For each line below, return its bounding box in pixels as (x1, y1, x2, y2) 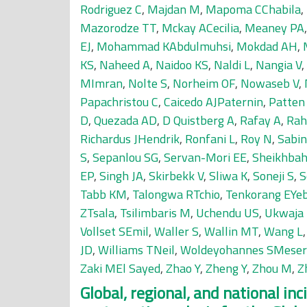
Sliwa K (209, 167, 247, 185)
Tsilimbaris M (120, 204, 191, 222)
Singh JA (99, 167, 143, 185)
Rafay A (240, 111, 281, 130)
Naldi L (214, 56, 250, 74)
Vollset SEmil (80, 222, 149, 241)
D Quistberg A (162, 111, 234, 130)
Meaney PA (245, 19, 304, 37)
